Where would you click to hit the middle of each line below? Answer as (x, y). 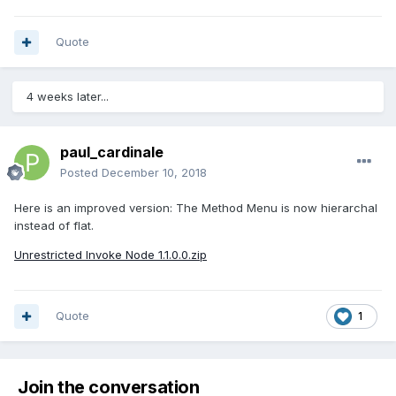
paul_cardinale (112, 152)
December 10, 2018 (154, 173)
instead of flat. (54, 226)
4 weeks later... (68, 97)
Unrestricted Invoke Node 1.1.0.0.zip (110, 255)
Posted (81, 173)
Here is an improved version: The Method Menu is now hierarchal (196, 208)
